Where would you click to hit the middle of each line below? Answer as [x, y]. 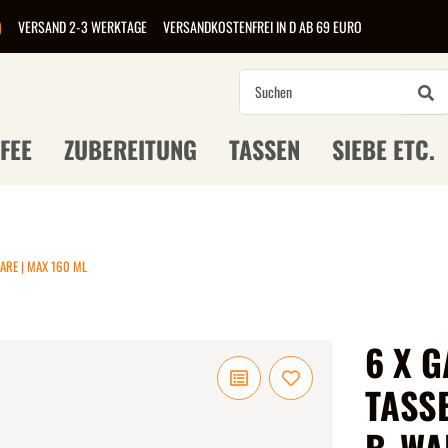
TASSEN [264, 149]
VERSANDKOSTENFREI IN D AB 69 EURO [262, 26]
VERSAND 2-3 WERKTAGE [82, 26]
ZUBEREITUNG [130, 149]
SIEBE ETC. [383, 149]
